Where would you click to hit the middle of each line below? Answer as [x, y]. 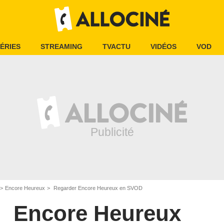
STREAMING [61, 46]
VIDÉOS [163, 46]
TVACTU [116, 46]
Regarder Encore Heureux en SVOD [97, 188]
